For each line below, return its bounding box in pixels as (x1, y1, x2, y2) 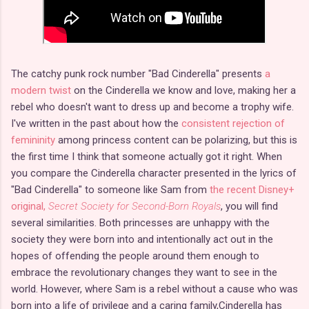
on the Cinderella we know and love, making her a (71, 83, 296, 97)
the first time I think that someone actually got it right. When (11, 150, 282, 163)
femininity (11, 133, 55, 146)
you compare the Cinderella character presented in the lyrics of (11, 166, 297, 179)
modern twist (11, 83, 71, 97)
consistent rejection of (181, 117, 285, 130)
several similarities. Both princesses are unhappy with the (11, 216, 270, 229)
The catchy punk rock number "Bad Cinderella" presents (11, 67, 265, 80)
